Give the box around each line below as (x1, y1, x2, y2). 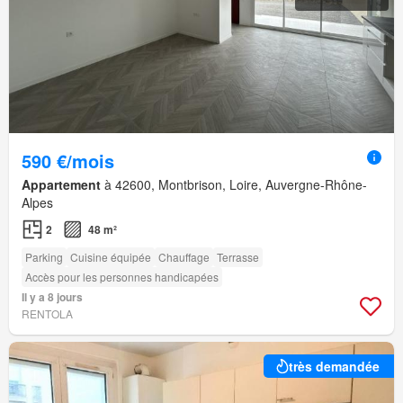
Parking (25, 249, 63, 265)
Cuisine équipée (70, 249, 151, 265)
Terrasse (217, 249, 259, 265)
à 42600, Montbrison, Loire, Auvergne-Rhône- (101, 175, 367, 194)
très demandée (289, 357, 380, 376)
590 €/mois (22, 148, 114, 175)
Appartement (22, 175, 101, 194)
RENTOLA (22, 306, 73, 322)
